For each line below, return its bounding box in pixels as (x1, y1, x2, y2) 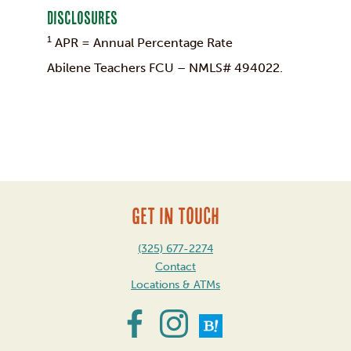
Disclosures (47, 8, 118, 29)
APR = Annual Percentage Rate (52, 35, 233, 51)
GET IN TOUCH (132, 203, 219, 230)
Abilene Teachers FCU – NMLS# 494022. (47, 60, 283, 76)
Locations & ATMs (131, 278, 220, 292)
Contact (155, 260, 196, 274)
